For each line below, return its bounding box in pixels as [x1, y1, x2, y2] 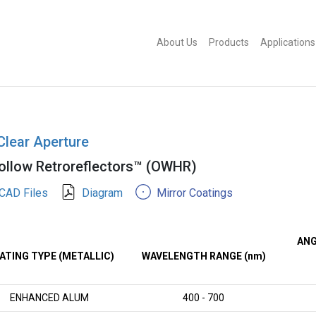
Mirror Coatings [153, 186, 233, 200]
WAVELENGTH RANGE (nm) [141, 250, 266, 262]
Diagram [78, 186, 126, 200]
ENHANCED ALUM [10, 292, 89, 303]
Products [209, 37, 249, 49]
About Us [157, 37, 197, 49]
